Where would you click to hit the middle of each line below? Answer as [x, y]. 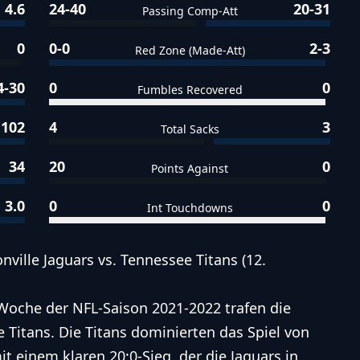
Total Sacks [190, 129]
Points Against [190, 168]
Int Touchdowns [190, 207]
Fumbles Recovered [190, 89]
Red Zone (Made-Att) [190, 50]
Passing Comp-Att [190, 10]
